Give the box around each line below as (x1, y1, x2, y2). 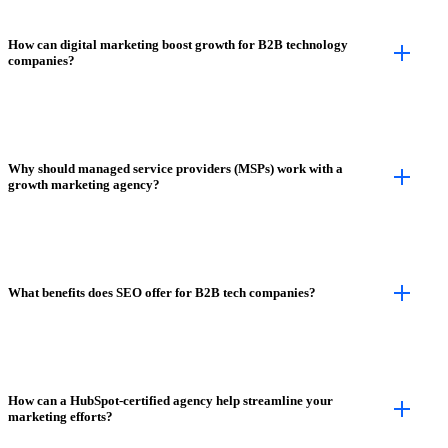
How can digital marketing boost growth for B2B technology (8, 36, 348, 52)
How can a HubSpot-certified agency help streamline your (8, 392, 333, 408)
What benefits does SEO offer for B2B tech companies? (8, 284, 316, 300)
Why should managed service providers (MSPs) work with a (8, 160, 343, 176)
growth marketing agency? (8, 176, 160, 192)
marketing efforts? (8, 408, 113, 424)
